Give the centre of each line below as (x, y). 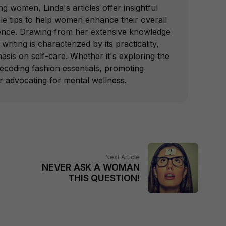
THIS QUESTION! (104, 178)
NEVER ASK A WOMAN (91, 167)
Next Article (122, 157)
